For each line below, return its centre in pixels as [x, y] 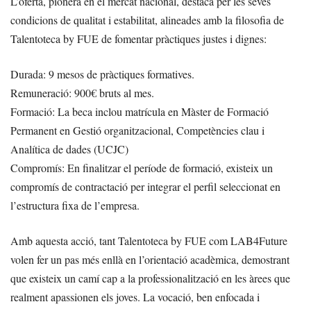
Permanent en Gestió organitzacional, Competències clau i [137, 130]
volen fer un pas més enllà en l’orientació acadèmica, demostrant [150, 259]
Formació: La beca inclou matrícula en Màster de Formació [140, 111]
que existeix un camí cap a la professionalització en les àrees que [150, 278]
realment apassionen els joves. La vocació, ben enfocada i [135, 296]
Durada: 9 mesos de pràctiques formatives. [102, 74]
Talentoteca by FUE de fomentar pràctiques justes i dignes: [138, 38]
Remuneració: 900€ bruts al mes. [82, 92]
